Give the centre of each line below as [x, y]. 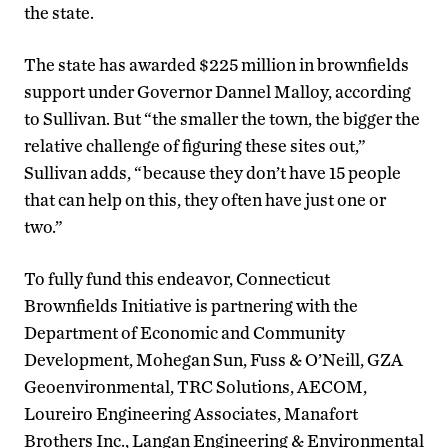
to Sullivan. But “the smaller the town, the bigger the [222, 118]
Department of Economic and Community [184, 332]
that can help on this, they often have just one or [205, 199]
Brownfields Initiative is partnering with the [191, 305]
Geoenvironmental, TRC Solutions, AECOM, [195, 386]
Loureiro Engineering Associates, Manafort [191, 413]
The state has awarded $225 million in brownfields [216, 64]
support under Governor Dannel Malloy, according [217, 91]
